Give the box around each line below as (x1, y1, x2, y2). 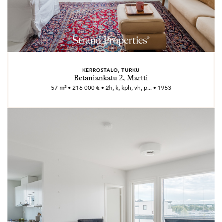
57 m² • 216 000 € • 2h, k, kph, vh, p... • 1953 (51, 84, 171, 91)
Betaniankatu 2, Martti (74, 73, 148, 83)
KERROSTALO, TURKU (82, 66, 140, 73)
